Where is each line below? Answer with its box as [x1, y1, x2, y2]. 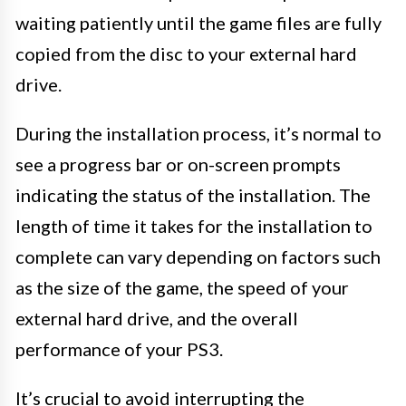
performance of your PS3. [15, 338, 223, 360]
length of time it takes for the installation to [15, 215, 372, 237]
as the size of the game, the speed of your [15, 276, 349, 298]
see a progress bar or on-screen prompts [15, 153, 341, 175]
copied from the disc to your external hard [15, 43, 357, 64]
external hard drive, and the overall [15, 307, 298, 329]
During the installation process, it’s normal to [15, 122, 382, 144]
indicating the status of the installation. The [15, 184, 371, 206]
